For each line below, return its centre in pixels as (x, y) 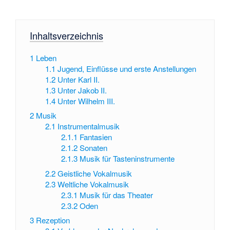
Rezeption (53, 220)
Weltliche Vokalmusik (93, 184)
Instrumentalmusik (89, 126)
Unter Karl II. (79, 79)
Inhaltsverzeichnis (66, 36)
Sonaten (93, 148)
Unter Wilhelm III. (87, 101)
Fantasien (95, 137)
